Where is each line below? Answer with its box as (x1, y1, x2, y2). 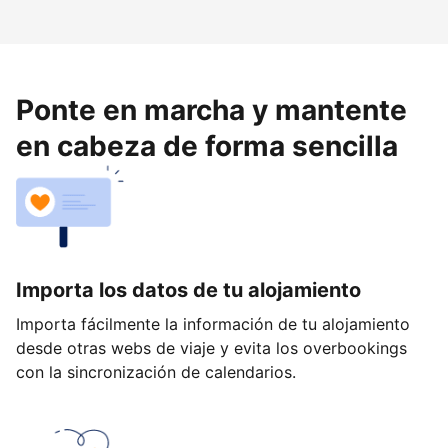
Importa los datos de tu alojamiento (16, 278, 361, 303)
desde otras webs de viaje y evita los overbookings (16, 338, 407, 359)
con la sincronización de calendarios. (16, 362, 296, 383)
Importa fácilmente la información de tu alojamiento (16, 314, 410, 335)
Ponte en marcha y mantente (16, 93, 407, 128)
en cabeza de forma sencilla (16, 129, 398, 164)
